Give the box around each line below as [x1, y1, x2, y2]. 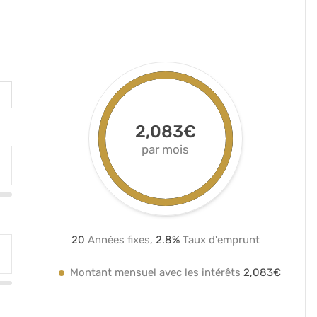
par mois [142, 142, 190, 157]
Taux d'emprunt [179, 234, 260, 247]
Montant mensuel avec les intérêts [69, 266, 243, 279]
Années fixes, [84, 234, 156, 247]
